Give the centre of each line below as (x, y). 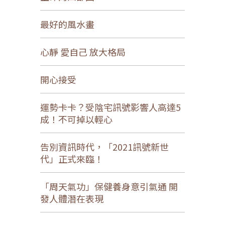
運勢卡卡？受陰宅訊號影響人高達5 (110, 107)
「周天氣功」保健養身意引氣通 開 (109, 186)
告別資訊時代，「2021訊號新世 (104, 146)
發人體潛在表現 (72, 198)
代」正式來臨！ (72, 158)
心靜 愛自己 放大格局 (83, 51)
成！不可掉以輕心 (76, 119)
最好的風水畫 (67, 24)
